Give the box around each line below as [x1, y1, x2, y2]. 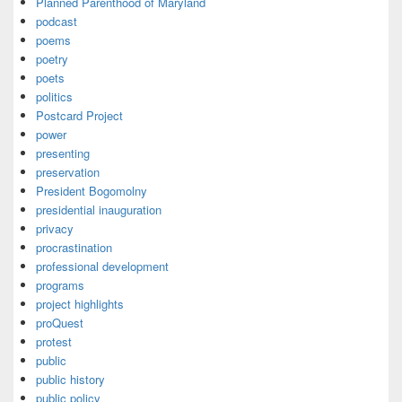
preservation [36, 163, 100, 180]
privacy [36, 220, 74, 237]
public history [36, 371, 105, 388]
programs [36, 276, 84, 293]
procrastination [36, 239, 112, 256]
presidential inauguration [36, 201, 162, 218]
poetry [36, 50, 68, 67]
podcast [36, 13, 77, 30]
